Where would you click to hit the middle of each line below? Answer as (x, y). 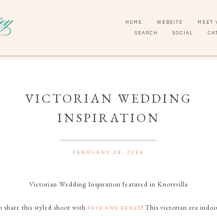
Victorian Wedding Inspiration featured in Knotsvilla (108, 184)
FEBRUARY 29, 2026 (108, 153)
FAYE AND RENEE (115, 208)
